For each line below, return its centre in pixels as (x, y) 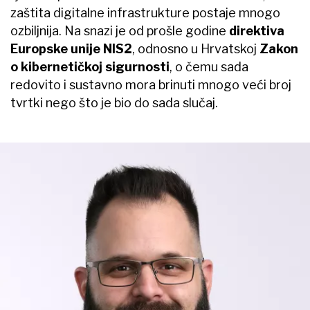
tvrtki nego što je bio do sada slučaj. (114, 102)
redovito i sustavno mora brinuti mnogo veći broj (151, 84)
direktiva (255, 30)
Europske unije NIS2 (71, 48)
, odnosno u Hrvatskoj (196, 48)
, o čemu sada (209, 66)
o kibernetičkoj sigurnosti (90, 66)
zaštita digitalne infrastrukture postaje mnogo (145, 12)
